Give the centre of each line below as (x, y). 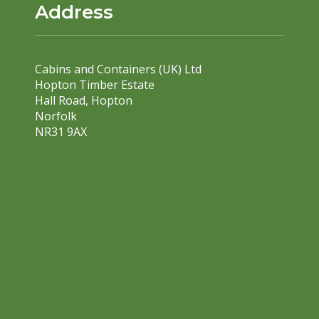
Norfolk (56, 116)
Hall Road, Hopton (83, 101)
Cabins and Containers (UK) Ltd (118, 69)
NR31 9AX (61, 132)
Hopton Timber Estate (94, 85)
